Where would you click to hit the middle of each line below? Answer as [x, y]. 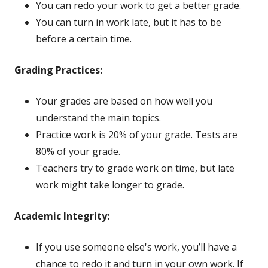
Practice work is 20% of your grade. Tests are [137, 135]
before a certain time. [84, 39]
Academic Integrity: [62, 216]
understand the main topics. [98, 118]
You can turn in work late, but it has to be [129, 22]
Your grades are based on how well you [124, 101]
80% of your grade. [78, 152]
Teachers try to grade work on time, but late [135, 168]
